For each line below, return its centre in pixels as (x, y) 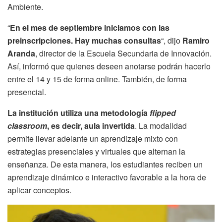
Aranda (21, 53)
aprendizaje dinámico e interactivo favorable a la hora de (107, 177)
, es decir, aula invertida (91, 125)
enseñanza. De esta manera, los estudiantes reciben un (105, 164)
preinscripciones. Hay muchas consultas (84, 40)
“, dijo (172, 40)
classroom (27, 125)
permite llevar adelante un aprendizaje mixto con (93, 138)
